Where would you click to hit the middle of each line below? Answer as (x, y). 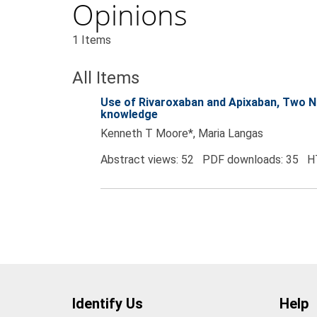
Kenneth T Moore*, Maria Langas (182, 134)
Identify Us (108, 304)
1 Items (92, 40)
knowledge (129, 115)
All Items (106, 77)
